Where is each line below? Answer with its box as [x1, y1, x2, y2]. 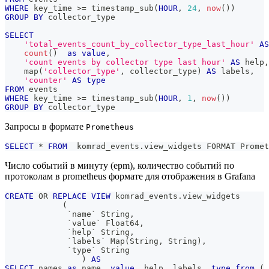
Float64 [101, 219, 139, 228]
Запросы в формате [5, 121, 86, 132]
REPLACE [53, 192, 86, 201]
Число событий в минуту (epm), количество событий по [5, 160, 234, 171]
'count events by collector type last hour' [24, 58, 226, 67]
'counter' [24, 76, 67, 85]
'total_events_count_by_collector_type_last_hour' [24, 40, 255, 49]
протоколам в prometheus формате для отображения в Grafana [5, 171, 255, 182]
